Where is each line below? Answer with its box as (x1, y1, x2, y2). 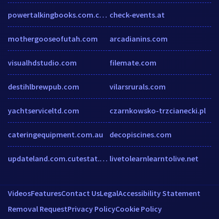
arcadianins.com (109, 33, 168, 44)
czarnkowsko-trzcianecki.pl (109, 105, 206, 115)
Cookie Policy (115, 203, 162, 214)
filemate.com (109, 57, 156, 67)
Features (31, 188, 61, 198)
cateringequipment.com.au (8, 129, 103, 139)
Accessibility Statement (118, 188, 200, 198)
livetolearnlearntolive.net (109, 153, 198, 163)
